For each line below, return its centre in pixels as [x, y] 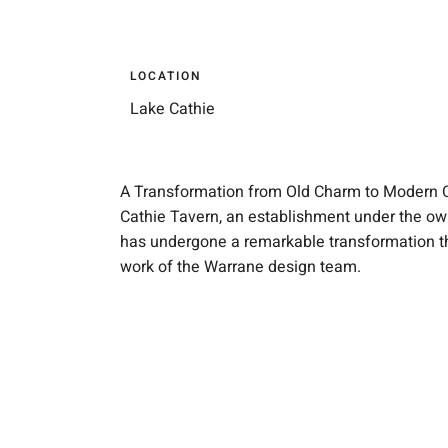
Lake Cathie [172, 108]
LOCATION [166, 75]
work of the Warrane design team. [240, 267]
